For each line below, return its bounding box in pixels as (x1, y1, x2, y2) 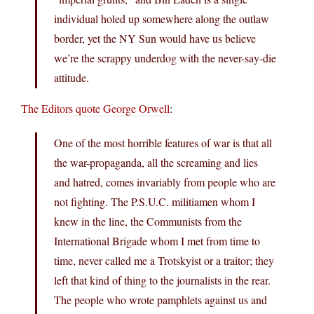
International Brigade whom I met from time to (54, 233, 260, 248)
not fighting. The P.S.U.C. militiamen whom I (54, 193, 255, 209)
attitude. (54, 69, 89, 85)
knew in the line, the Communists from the (54, 213, 242, 228)
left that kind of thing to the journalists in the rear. (54, 272, 271, 287)
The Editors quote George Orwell (21, 100, 170, 116)
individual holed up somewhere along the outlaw (54, 11, 269, 26)
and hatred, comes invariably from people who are (54, 174, 275, 189)
